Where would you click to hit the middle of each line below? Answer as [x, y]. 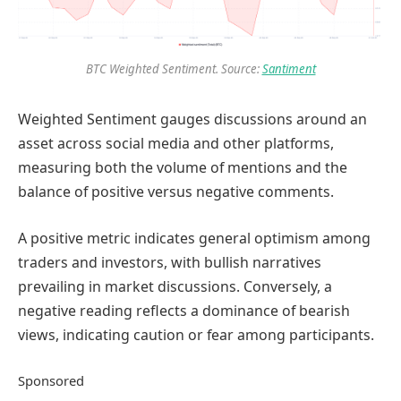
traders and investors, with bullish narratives [170, 262]
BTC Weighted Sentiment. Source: [174, 69]
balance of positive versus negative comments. [176, 192]
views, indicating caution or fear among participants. [196, 334]
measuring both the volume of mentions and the [183, 168]
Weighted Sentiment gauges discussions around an [192, 119]
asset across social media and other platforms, [176, 144]
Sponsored [51, 381]
